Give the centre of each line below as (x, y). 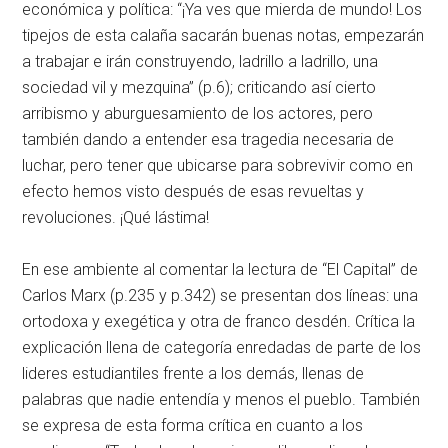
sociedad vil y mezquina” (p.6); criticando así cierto (199, 87)
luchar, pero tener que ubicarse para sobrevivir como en (218, 165)
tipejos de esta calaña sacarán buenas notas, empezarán (223, 35)
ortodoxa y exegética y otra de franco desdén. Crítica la (219, 321)
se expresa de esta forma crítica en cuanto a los (193, 425)
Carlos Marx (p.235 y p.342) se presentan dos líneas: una (220, 295)
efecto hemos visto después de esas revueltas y (193, 191)
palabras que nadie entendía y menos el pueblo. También (221, 399)
